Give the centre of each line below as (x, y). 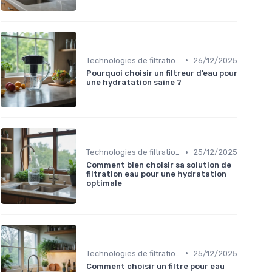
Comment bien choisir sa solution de (159, 165)
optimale (104, 183)
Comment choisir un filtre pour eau (155, 266)
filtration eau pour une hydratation (156, 174)
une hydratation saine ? (134, 82)
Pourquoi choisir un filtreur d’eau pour (162, 73)
